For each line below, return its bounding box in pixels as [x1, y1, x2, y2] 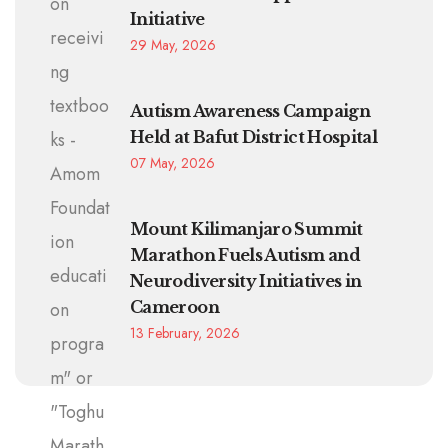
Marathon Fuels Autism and [130, 244, 361, 265]
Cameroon [130, 296, 219, 317]
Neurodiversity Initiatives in [130, 270, 362, 291]
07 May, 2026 [130, 152, 215, 173]
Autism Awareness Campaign [130, 100, 370, 121]
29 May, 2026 [130, 34, 216, 55]
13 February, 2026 [130, 322, 240, 343]
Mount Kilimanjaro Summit [130, 218, 363, 239]
